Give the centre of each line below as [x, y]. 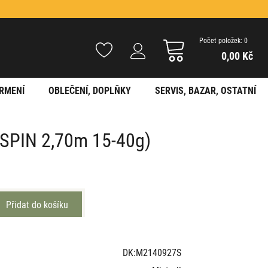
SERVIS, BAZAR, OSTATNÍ [205, 90]
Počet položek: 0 [223, 40]
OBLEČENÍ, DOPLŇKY [89, 90]
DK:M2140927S [152, 252]
